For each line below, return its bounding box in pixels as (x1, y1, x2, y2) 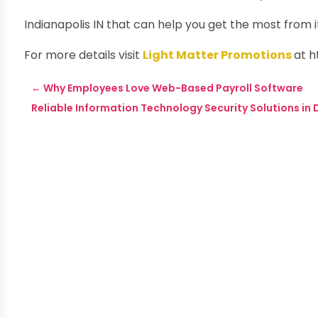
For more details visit (24, 47, 143, 64)
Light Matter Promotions (143, 47, 292, 64)
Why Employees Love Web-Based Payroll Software (43, 80, 304, 95)
